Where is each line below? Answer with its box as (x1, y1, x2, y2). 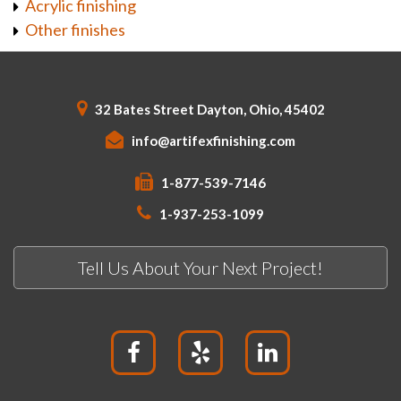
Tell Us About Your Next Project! (78, 257, 323, 279)
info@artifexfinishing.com (132, 132, 295, 149)
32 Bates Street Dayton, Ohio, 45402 (91, 101, 325, 118)
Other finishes (25, 20, 125, 40)
